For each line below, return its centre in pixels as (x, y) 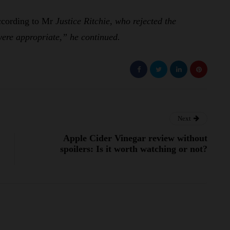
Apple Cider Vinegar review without (135, 138)
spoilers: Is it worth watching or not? (134, 149)
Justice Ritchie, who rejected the (114, 21)
